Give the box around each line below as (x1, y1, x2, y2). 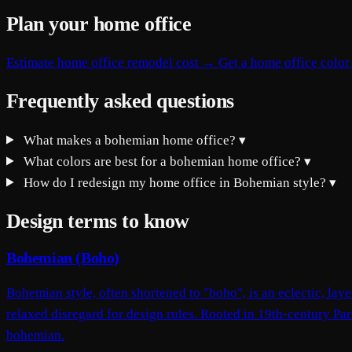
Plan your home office (6, 13, 192, 36)
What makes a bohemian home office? (20, 132, 240, 148)
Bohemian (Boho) (6, 248, 120, 266)
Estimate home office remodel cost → (6, 55, 218, 71)
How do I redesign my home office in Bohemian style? (20, 174, 330, 190)
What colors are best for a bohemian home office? (20, 153, 305, 169)
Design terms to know (6, 209, 189, 233)
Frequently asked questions (6, 90, 234, 113)
